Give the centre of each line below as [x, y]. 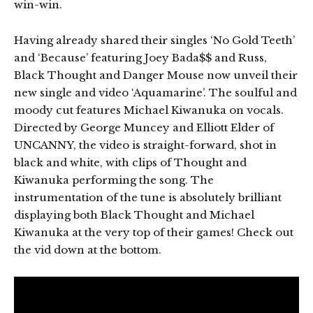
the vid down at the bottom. [88, 250]
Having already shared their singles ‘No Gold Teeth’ [154, 41]
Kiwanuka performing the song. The [114, 180]
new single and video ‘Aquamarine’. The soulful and [155, 93]
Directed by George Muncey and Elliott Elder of [144, 128]
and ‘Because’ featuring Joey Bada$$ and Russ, [140, 58]
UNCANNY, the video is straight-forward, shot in [145, 145]
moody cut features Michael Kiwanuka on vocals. [149, 110]
